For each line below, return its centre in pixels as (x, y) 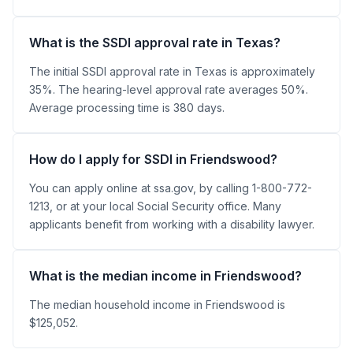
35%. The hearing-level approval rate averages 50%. (169, 89)
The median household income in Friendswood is (157, 304)
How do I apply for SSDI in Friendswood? (153, 159)
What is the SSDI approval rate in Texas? (155, 42)
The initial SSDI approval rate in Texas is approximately (172, 71)
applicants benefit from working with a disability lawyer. (172, 224)
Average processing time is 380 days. (127, 107)
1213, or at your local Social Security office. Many (155, 206)
